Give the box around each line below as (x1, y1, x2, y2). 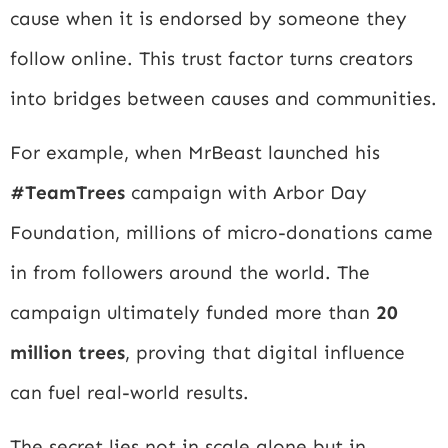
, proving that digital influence (125, 341, 405, 365)
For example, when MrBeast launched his (10, 141, 380, 165)
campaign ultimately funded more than (10, 301, 376, 325)
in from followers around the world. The (10, 261, 370, 285)
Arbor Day (273, 181, 367, 205)
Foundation (10, 221, 115, 245)
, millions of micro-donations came (115, 221, 433, 245)
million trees (10, 341, 125, 365)
